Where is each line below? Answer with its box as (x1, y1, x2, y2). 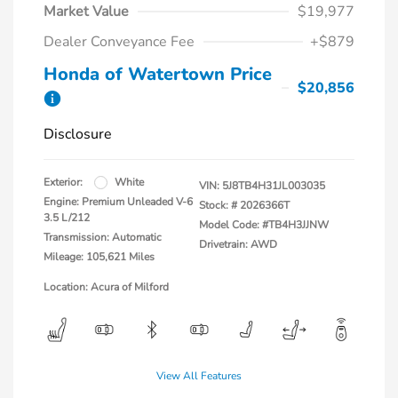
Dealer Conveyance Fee (44, 32, 195, 52)
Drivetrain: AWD (199, 237, 277, 252)
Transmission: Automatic (44, 230, 162, 245)
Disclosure (44, 124, 112, 145)
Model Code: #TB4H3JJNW (199, 218, 329, 233)
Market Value (44, 2, 129, 22)
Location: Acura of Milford (44, 280, 169, 295)
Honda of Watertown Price (44, 62, 272, 87)
